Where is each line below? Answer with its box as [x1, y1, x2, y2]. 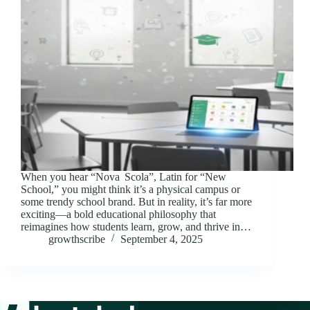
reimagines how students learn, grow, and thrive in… [21, 221, 251, 233]
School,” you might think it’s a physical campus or [21, 183, 240, 196]
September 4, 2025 [120, 233, 203, 246]
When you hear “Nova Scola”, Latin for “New [21, 171, 226, 183]
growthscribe [48, 233, 105, 246]
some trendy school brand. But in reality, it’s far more [21, 196, 252, 208]
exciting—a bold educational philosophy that [21, 208, 216, 221]
